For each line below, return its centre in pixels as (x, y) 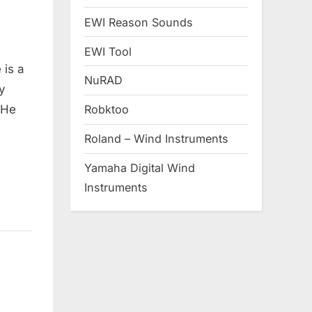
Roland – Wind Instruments (156, 139)
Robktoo (107, 110)
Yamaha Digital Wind (140, 168)
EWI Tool (108, 51)
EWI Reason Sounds (139, 22)
